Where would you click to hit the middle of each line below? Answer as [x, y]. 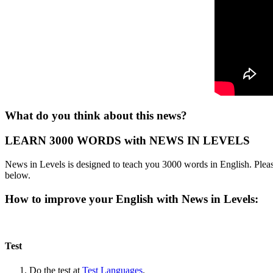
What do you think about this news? [96, 116]
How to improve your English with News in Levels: [133, 199]
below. [18, 175]
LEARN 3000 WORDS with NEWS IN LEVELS [127, 141]
